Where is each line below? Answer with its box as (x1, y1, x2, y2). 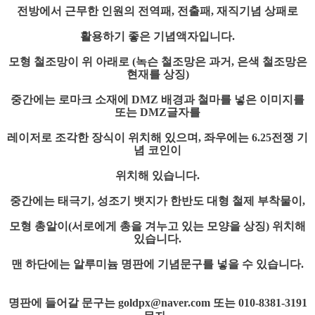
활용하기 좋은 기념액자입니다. (80, 30, 235, 42)
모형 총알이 (9, 220, 68, 232)
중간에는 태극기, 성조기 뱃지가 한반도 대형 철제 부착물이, (10, 195, 305, 207)
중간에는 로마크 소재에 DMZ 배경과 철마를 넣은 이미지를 (11, 94, 304, 105)
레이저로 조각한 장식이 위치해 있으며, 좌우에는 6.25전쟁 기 (7, 131, 308, 143)
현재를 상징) (126, 68, 189, 80)
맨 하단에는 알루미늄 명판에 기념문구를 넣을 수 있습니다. (11, 258, 304, 270)
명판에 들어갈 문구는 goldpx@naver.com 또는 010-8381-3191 (8, 297, 307, 309)
